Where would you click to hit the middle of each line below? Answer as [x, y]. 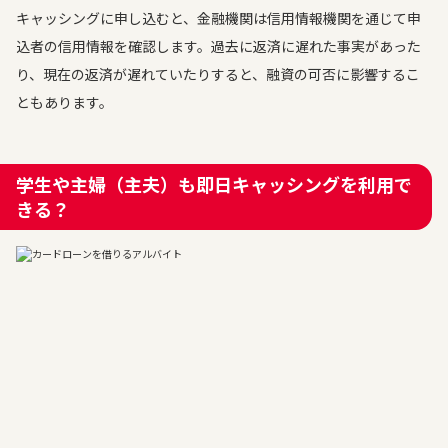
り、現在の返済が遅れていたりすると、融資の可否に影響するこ [218, 74]
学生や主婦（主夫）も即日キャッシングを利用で [214, 184]
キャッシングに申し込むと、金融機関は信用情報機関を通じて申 [218, 18]
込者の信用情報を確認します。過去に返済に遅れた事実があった [218, 46]
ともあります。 [64, 102]
